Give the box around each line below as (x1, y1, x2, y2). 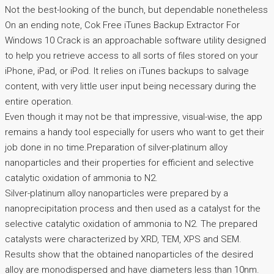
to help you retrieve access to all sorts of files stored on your (5, 50, 258, 61)
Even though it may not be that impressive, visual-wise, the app (5, 111, 262, 122)
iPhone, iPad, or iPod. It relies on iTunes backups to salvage (5, 65, 249, 76)
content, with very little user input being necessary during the (5, 80, 256, 92)
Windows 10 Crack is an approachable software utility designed (5, 34, 266, 46)
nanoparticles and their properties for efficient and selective (5, 157, 254, 168)
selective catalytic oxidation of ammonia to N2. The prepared (5, 218, 257, 229)
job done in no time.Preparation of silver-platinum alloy (5, 141, 228, 153)
